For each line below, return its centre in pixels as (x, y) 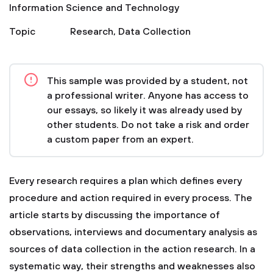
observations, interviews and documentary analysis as (133, 232)
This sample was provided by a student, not (147, 81)
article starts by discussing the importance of (115, 215)
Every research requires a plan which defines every (126, 181)
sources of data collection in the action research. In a (132, 249)
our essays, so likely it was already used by (144, 110)
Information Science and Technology (94, 8)
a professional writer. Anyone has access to (148, 96)
